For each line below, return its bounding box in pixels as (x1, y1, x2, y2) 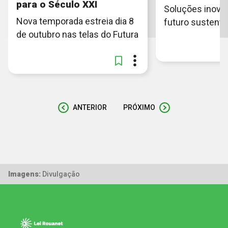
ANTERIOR (73, 103, 107, 112)
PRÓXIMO (123, 103, 155, 112)
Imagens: (8, 169, 41, 178)
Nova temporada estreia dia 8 (16, 15, 134, 26)
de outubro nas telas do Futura (16, 28, 138, 40)
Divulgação (41, 169, 80, 178)
